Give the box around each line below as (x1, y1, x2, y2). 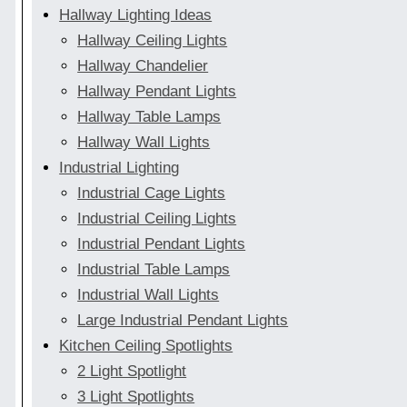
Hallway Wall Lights (77, 134, 211, 152)
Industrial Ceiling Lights (77, 210, 237, 228)
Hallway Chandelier (77, 57, 209, 75)
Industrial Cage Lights (77, 184, 226, 203)
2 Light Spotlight (77, 362, 187, 381)
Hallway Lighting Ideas (59, 6, 213, 25)
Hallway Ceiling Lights (77, 32, 228, 50)
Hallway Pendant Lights (77, 83, 237, 101)
